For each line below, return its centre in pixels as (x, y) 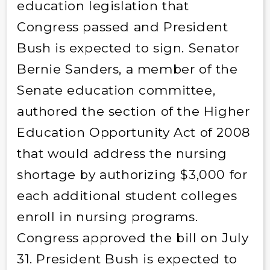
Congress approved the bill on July (133, 238)
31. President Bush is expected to (127, 259)
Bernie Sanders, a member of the (127, 69)
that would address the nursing (122, 154)
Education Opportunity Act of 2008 (133, 133)
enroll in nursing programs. (107, 217)
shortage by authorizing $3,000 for (132, 175)
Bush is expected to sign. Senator (128, 48)
